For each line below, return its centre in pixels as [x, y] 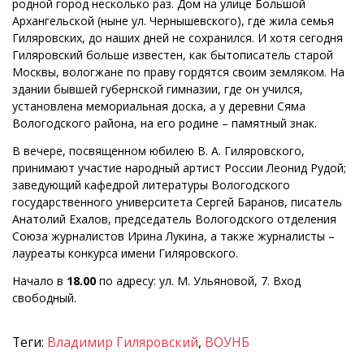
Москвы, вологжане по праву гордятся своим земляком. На [178, 72]
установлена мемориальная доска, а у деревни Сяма [159, 106]
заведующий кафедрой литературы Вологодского [151, 185]
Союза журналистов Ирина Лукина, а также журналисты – [173, 236]
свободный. [44, 298]
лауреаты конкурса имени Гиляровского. [125, 253]
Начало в [39, 281]
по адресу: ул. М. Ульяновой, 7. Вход [198, 281]
